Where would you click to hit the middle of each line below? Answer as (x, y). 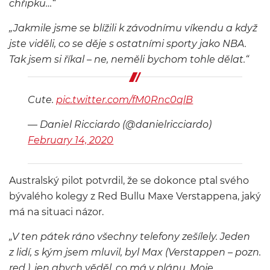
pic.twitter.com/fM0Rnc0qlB (125, 100)
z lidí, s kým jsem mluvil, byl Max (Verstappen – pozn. (135, 252)
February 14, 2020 (71, 140)
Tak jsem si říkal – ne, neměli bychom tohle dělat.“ (129, 59)
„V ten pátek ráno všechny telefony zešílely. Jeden (130, 237)
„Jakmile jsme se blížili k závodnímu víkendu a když (133, 28)
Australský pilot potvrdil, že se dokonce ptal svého (129, 181)
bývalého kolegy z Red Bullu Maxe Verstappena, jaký (135, 196)
